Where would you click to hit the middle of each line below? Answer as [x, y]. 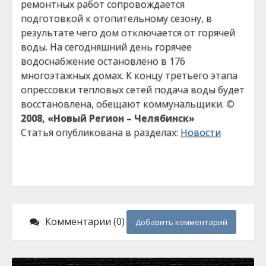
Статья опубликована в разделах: [101, 132]
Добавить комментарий [181, 222]
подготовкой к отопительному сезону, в [116, 18]
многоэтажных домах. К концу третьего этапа [129, 75]
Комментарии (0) [85, 221]
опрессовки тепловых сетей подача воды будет [133, 90]
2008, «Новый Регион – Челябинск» [108, 118]
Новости [201, 132]
